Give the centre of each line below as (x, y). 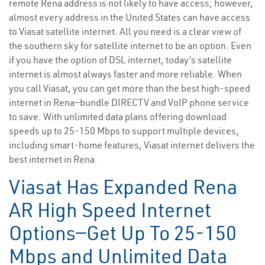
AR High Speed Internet (110, 210)
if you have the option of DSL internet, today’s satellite (120, 60)
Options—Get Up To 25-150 (123, 233)
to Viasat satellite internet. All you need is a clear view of (125, 32)
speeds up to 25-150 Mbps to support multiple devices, (124, 131)
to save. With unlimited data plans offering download (118, 117)
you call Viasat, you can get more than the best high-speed (130, 88)
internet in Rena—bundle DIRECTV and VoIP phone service (129, 103)
